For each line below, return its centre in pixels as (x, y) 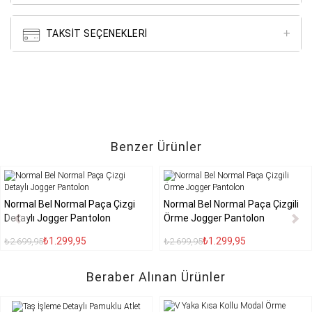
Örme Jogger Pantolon (214, 218)
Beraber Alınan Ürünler (156, 277)
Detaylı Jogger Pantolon (57, 218)
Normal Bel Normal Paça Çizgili (231, 204)
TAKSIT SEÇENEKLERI (95, 34)
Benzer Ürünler (156, 147)
